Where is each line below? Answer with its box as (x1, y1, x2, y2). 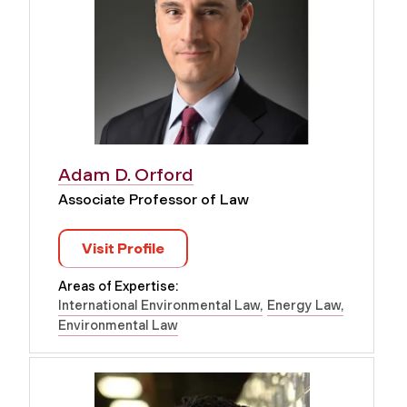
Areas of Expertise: (58, 277, 178, 294)
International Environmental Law (58, 296, 260, 313)
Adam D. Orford (58, 163, 194, 185)
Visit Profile (82, 239, 164, 257)
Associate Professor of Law (58, 190, 249, 208)
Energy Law (267, 296, 341, 313)
